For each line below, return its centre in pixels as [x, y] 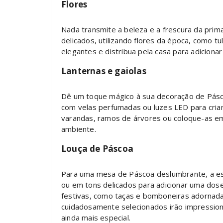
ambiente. [79, 129]
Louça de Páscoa [97, 148]
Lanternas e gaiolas [104, 71]
